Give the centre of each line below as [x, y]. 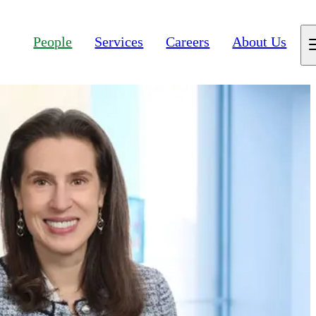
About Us [260, 42]
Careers [188, 42]
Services [119, 42]
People [53, 42]
